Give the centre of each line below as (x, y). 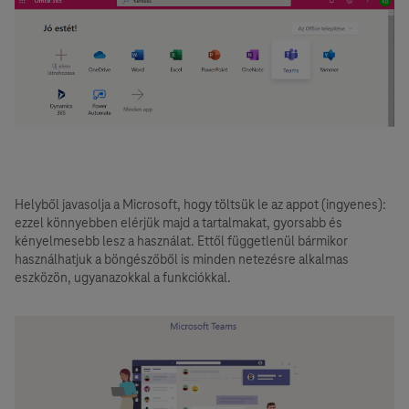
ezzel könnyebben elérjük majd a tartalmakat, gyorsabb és (178, 222)
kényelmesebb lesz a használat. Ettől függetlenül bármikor (181, 241)
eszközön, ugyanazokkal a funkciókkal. (123, 277)
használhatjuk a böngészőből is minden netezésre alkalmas (182, 259)
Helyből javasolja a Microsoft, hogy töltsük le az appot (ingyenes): (200, 204)
